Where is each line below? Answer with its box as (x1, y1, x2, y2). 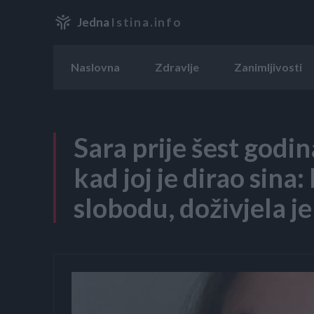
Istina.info (111, 15, 182, 30)
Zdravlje (155, 60, 199, 74)
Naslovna (71, 60, 120, 74)
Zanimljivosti (234, 60, 302, 74)
